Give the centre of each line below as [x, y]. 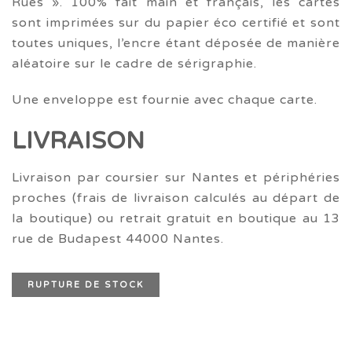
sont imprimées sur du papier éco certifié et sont [176, 23]
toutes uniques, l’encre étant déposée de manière [176, 43]
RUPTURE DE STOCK [86, 285]
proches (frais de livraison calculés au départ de [176, 198]
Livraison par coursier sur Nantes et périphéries [176, 178]
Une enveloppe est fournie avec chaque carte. [165, 100]
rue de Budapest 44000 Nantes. [118, 239]
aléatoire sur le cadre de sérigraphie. [134, 64]
